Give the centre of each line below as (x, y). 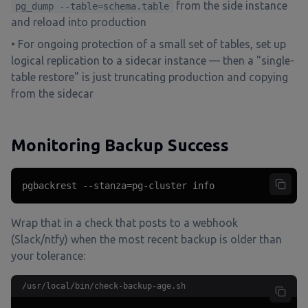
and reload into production (79, 22)
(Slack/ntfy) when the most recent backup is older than (146, 239)
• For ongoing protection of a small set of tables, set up (148, 44)
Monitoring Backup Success (120, 145)
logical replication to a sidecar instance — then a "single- (153, 60)
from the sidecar (52, 93)
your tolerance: (48, 256)
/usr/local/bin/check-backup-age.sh (104, 286)
